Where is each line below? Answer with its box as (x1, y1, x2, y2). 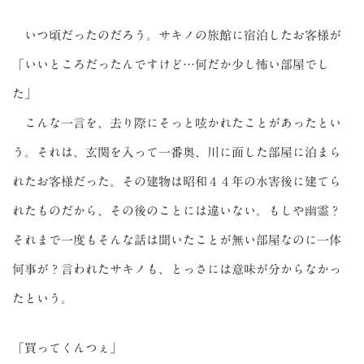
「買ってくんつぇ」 (12, 341, 122, 354)
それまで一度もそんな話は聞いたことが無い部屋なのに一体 (12, 233, 341, 246)
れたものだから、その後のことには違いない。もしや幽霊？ (12, 204, 341, 217)
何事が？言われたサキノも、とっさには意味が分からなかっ (12, 262, 341, 275)
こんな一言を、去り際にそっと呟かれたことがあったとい (12, 116, 341, 129)
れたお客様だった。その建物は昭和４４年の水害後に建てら (12, 175, 341, 188)
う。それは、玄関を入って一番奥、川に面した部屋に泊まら (12, 145, 341, 158)
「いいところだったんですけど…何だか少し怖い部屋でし (12, 58, 329, 71)
